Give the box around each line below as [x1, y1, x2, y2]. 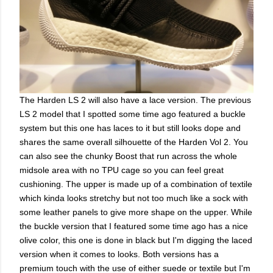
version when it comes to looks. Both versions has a [19, 249, 219, 259]
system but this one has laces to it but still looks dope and [19, 122, 241, 133]
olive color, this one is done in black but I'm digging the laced [19, 235, 252, 245]
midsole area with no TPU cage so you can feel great [19, 165, 224, 175]
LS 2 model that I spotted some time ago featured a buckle [19, 108, 246, 119]
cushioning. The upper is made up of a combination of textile [19, 179, 252, 189]
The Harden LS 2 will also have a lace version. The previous [19, 94, 251, 105]
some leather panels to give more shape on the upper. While [19, 207, 252, 217]
